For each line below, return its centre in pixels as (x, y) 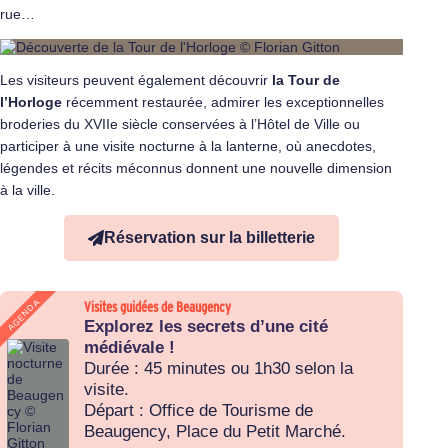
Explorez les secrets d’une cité (206, 327)
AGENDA (23, 314)
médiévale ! (129, 348)
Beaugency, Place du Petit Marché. (215, 432)
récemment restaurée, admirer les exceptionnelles (223, 102)
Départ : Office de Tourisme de (198, 411)
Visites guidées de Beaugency (157, 307)
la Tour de (306, 80)
